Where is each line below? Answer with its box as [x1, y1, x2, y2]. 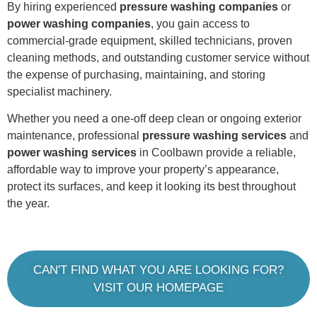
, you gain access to [151, 17, 250, 30]
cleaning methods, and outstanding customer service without [7, 51, 309, 64]
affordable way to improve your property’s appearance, [7, 163, 279, 176]
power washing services [7, 146, 137, 159]
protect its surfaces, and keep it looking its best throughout [7, 180, 296, 193]
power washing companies [7, 17, 151, 30]
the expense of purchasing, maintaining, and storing [7, 68, 265, 81]
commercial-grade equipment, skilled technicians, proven [7, 34, 292, 47]
